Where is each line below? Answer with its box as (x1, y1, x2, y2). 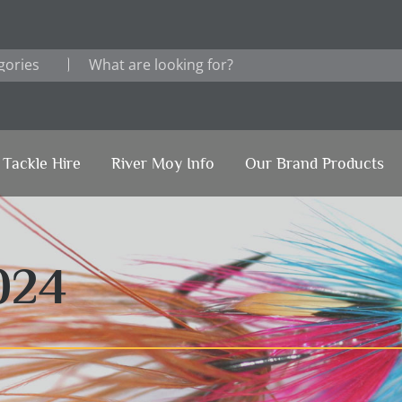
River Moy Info (110, 154, 214, 172)
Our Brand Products (244, 154, 384, 172)
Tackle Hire (2, 154, 81, 172)
